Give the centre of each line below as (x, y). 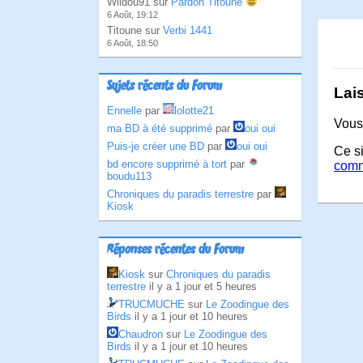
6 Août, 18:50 (132, 43)
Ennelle (124, 111)
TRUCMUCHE (152, 304)
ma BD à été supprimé (160, 128)
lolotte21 (194, 111)
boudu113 (129, 176)
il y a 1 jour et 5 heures (203, 286)
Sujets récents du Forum (164, 87)
